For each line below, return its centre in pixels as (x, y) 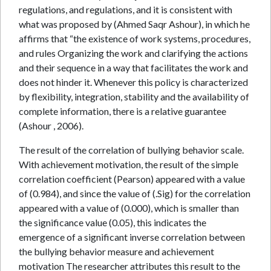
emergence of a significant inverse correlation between (132, 237)
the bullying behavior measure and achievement (116, 251)
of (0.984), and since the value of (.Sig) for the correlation (135, 193)
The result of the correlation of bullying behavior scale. (131, 150)
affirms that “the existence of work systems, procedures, (135, 38)
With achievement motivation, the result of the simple (129, 164)
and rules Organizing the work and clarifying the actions (133, 53)
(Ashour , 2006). (51, 126)
